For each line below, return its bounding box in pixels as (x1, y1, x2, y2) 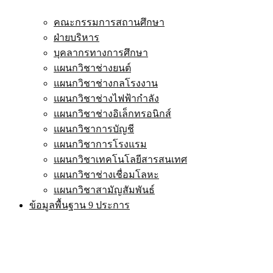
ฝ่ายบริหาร (54, 32, 99, 43)
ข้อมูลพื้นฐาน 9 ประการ (29, 200, 130, 211)
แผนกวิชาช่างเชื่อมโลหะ (54, 169, 159, 180)
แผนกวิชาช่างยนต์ (54, 63, 131, 74)
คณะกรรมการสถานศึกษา (54, 17, 165, 28)
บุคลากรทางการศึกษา (54, 48, 148, 58)
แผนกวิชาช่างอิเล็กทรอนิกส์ (54, 108, 171, 119)
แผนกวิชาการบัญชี (54, 124, 134, 135)
